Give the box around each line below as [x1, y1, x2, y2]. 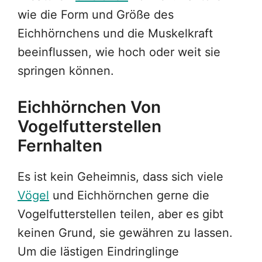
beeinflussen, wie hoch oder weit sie [18, 45, 220, 60]
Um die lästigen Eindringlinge [18, 244, 179, 259]
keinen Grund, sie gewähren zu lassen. [18, 226, 233, 240]
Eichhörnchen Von [18, 97, 161, 118]
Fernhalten [18, 136, 102, 156]
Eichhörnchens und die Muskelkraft [18, 26, 213, 41]
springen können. [18, 64, 114, 78]
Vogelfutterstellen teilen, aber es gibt [18, 207, 223, 222]
